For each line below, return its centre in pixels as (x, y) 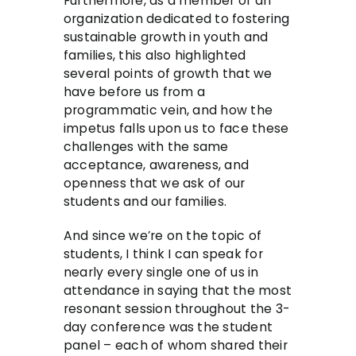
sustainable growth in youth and (166, 37)
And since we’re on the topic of (163, 236)
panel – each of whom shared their (176, 346)
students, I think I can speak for (163, 254)
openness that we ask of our (155, 184)
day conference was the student (168, 327)
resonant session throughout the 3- (176, 309)
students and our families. (145, 202)
